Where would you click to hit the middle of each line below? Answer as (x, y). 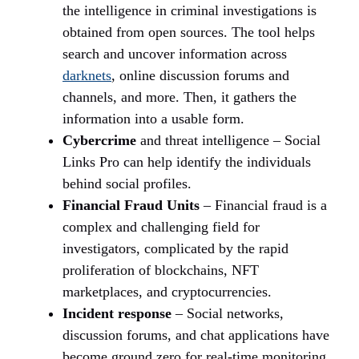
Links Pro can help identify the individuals (187, 162)
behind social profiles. (127, 184)
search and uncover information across (175, 54)
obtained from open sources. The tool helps (189, 32)
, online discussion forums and (200, 76)
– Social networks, (228, 314)
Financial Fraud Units (131, 206)
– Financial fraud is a (263, 206)
